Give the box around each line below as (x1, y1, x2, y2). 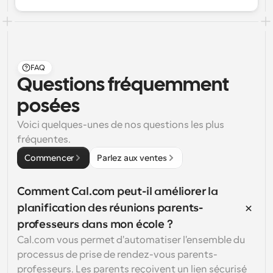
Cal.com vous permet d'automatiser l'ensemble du (17, 235, 245, 246)
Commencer (24, 153, 74, 163)
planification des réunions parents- (17, 202, 203, 214)
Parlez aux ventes (97, 153, 167, 163)
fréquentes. (17, 134, 71, 145)
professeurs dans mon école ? (17, 218, 173, 230)
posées (17, 98, 80, 116)
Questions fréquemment (17, 77, 229, 94)
